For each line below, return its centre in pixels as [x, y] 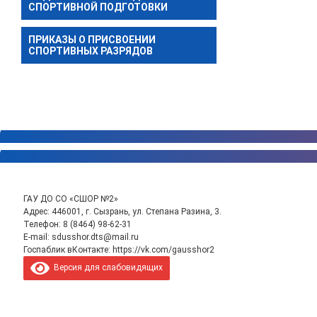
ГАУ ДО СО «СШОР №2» [70, 198]
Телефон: [43, 224]
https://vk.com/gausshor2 [163, 249]
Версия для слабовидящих [106, 267]
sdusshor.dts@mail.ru [95, 237]
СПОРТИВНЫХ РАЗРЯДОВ [91, 51]
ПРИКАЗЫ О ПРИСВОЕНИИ [92, 39]
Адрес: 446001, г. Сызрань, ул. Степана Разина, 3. [122, 211]
